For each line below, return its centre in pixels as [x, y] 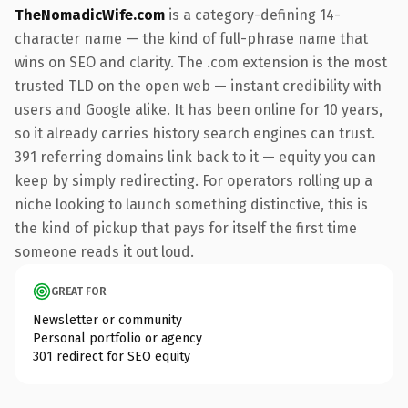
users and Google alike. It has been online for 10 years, [199, 109]
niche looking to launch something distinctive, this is [191, 204]
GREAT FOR [79, 291]
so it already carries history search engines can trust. [195, 133]
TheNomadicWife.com [90, 15]
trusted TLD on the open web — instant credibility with [198, 86]
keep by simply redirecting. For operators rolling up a [194, 180]
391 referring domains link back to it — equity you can [195, 157]
